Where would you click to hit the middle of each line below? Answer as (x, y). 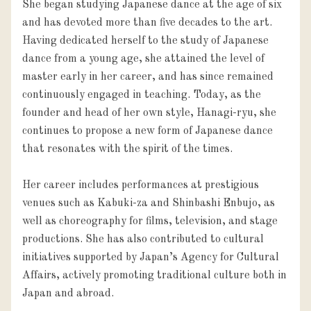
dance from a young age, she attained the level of (143, 59)
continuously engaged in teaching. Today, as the (142, 95)
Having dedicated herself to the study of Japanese (145, 41)
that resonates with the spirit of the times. (127, 149)
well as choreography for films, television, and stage (150, 221)
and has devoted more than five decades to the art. (147, 23)
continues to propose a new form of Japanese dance (148, 131)
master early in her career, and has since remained (148, 77)
